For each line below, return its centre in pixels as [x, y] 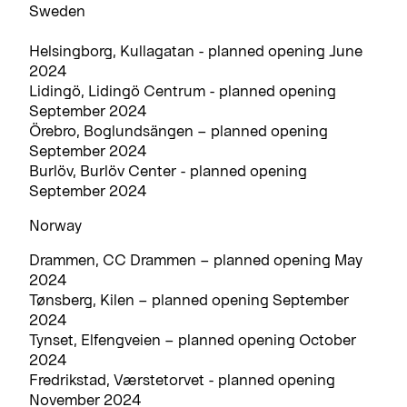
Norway [55, 224]
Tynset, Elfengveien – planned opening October [193, 339]
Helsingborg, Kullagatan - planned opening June [196, 50]
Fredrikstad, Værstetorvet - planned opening [182, 379]
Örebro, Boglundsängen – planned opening [179, 130]
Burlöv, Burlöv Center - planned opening [168, 170]
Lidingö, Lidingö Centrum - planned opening [183, 90]
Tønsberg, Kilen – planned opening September [189, 299]
